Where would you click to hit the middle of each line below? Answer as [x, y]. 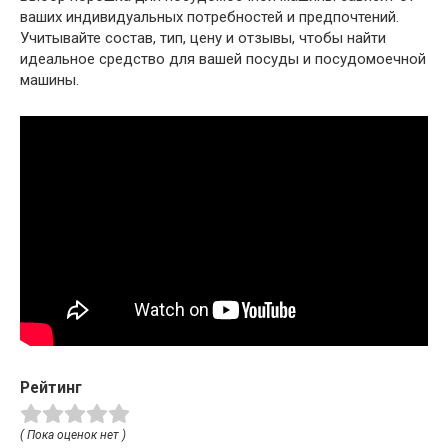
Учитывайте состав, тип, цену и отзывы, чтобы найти [203, 37]
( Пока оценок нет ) [73, 434]
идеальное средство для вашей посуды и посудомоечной [223, 58]
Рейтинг [51, 387]
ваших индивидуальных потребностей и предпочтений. [209, 16]
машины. [49, 79]
